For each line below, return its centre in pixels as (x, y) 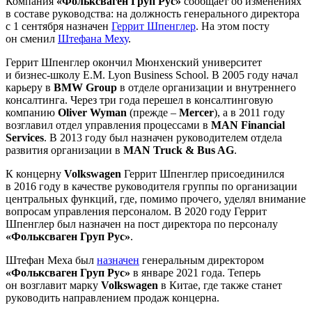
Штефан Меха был (51, 260)
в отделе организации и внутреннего (206, 87)
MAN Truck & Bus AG (179, 150)
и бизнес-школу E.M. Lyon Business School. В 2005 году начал (152, 75)
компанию (32, 112)
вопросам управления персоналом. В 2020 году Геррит (136, 211)
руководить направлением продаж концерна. (112, 297)
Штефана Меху (93, 38)
